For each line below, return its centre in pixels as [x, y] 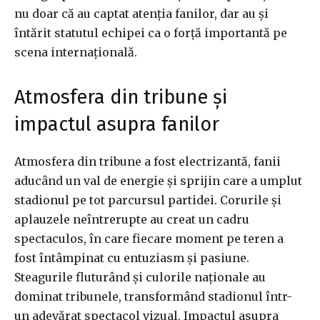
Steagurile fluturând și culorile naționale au [140, 277]
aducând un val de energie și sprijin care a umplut [158, 181]
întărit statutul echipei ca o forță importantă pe [151, 33]
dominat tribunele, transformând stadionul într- [153, 297]
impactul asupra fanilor [117, 125]
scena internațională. [76, 52]
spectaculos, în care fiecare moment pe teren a [149, 239]
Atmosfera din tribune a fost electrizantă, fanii [147, 162]
